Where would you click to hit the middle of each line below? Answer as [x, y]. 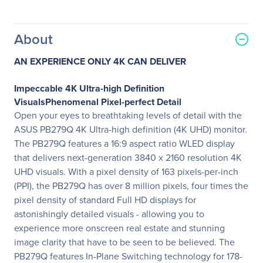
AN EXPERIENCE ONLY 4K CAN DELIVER [100, 61]
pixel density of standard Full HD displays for [105, 200]
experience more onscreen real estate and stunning [119, 228]
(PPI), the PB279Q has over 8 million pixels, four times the [131, 186]
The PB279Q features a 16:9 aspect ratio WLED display [124, 144]
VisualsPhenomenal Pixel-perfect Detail [98, 102]
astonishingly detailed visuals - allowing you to [109, 214]
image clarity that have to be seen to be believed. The [124, 242]
